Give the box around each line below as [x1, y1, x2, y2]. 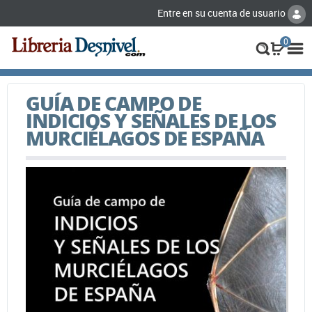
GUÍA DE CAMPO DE [26, 88, 202, 117]
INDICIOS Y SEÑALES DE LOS [26, 106, 276, 134]
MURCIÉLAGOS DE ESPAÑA [26, 123, 264, 152]
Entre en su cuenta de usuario [157, 6, 288, 19]
